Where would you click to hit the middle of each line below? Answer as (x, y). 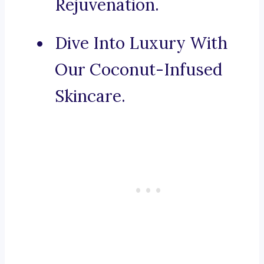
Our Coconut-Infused (138, 70)
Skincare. (90, 96)
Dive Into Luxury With (141, 43)
